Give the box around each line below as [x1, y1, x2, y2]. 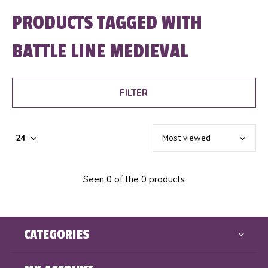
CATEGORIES [24, 226, 90, 243]
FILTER [120, 86, 148, 99]
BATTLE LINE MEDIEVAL [12, 39, 188, 63]
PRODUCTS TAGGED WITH [12, 11, 202, 34]
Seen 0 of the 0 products [83, 173, 185, 185]
